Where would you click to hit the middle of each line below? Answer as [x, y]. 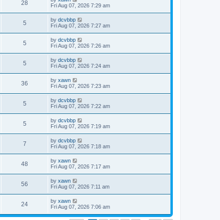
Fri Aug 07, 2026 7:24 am [80, 66]
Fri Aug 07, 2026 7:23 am [80, 86]
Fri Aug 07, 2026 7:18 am [80, 146]
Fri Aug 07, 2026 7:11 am [80, 187]
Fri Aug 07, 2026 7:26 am [80, 46]
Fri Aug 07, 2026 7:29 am [80, 5]
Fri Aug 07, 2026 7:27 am [80, 26]
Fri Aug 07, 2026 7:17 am [80, 166]
